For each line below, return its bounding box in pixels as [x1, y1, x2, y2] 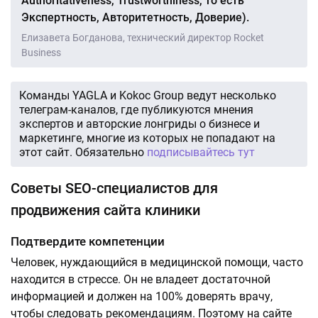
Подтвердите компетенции [11, 234, 168, 248]
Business [21, 47, 61, 58]
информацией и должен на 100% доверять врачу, [11, 290, 273, 303]
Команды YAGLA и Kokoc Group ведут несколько [19, 89, 276, 102]
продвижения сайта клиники [11, 202, 200, 219]
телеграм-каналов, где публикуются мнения [19, 103, 253, 116]
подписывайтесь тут [147, 146, 255, 159]
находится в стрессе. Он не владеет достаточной [11, 273, 270, 286]
